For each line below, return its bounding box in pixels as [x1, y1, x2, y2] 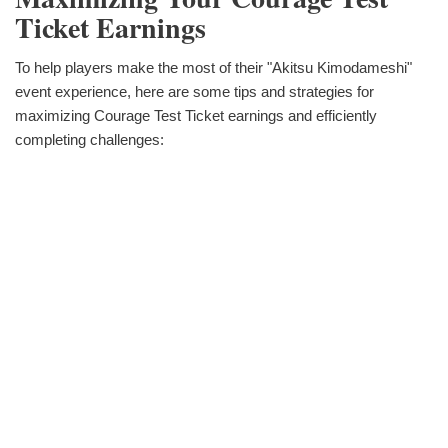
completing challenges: [15, 131, 164, 149]
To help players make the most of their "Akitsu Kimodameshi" [15, 59, 412, 77]
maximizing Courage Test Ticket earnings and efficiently [15, 107, 377, 125]
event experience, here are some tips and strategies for [15, 83, 374, 101]
